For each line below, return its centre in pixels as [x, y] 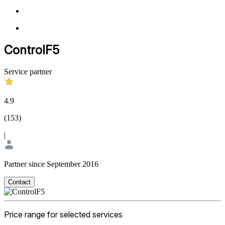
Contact [19, 182]
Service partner [28, 71]
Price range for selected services [63, 214]
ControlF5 [32, 50]
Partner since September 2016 [51, 164]
